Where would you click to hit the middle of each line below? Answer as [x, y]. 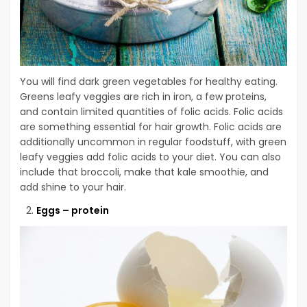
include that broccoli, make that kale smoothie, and [144, 172]
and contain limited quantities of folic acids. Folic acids [151, 112]
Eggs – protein [73, 211]
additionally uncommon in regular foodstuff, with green [153, 142]
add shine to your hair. [73, 187]
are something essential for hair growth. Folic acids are [151, 127]
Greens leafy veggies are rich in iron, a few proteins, [143, 97]
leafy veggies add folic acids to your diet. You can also [150, 157]
